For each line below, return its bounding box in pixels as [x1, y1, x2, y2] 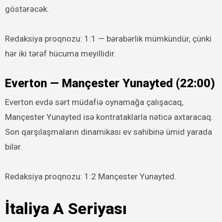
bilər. [4, 141, 22, 152]
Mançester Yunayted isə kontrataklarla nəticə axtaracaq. [4, 111, 213, 122]
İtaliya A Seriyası [4, 199, 127, 218]
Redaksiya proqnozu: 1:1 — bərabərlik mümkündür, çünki [4, 34, 212, 44]
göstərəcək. [4, 4, 49, 14]
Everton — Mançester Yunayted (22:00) [4, 76, 215, 91]
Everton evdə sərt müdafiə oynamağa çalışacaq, [4, 97, 183, 107]
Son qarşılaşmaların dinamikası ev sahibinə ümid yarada [4, 126, 212, 137]
